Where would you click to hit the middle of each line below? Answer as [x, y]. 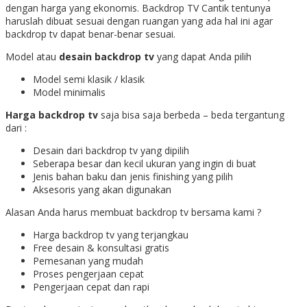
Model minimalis [71, 92]
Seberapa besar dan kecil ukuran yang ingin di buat [146, 163]
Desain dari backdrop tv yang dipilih [112, 150]
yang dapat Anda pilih [204, 56]
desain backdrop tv [107, 56]
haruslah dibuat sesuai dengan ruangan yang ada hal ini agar [139, 21]
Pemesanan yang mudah [88, 260]
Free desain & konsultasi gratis [102, 247]
